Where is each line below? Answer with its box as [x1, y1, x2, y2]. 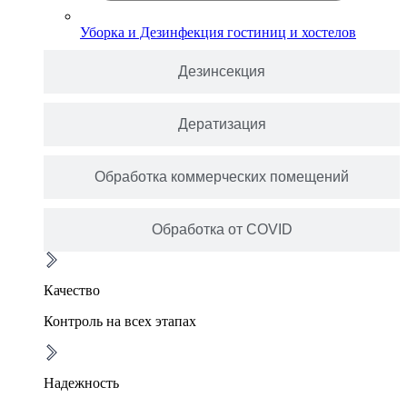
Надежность [44, 375, 119, 392]
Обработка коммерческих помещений [94, 169, 349, 185]
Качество [44, 283, 100, 299]
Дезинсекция [178, 64, 265, 80]
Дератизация [177, 116, 266, 133]
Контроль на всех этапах [44, 313, 196, 330]
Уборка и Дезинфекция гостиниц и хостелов [80, 25, 356, 41]
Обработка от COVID [151, 222, 293, 238]
